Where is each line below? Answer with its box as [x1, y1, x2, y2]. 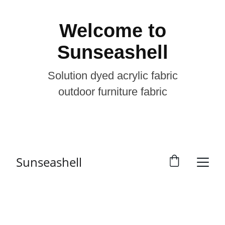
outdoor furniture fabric [58, 85, 167, 98]
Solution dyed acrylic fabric [47, 69, 178, 82]
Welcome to [59, 20, 166, 41]
